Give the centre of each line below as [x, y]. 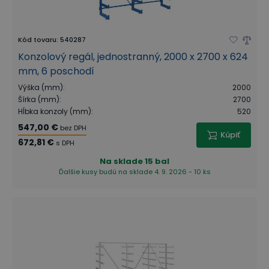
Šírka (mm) [39, 99]
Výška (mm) [41, 87]
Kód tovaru [37, 40]
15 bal [157, 161]
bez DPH [73, 128]
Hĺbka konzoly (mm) [55, 111]
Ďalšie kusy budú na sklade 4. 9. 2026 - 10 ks [134, 172]
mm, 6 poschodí [56, 71]
